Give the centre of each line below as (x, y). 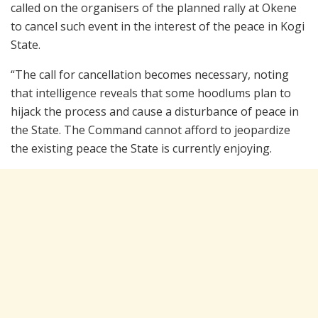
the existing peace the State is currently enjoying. (141, 149)
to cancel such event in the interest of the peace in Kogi (158, 27)
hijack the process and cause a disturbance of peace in (155, 112)
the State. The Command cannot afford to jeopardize (150, 130)
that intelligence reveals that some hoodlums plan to (151, 93)
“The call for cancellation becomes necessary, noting (150, 75)
